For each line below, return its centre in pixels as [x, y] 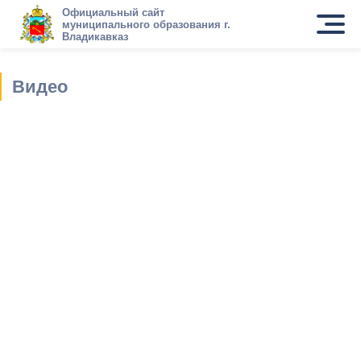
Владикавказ [95, 36]
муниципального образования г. [146, 24]
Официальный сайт [113, 12]
